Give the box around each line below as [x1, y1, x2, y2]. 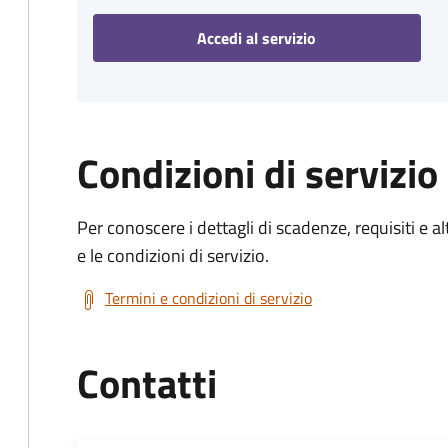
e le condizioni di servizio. [77, 242, 269, 269]
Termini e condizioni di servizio [105, 286, 312, 310]
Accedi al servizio [197, 26, 317, 50]
